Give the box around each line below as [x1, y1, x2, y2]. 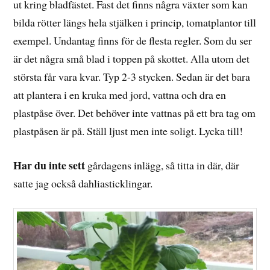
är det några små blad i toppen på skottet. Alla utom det [13, 51, 250, 66]
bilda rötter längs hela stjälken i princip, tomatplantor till [13, 14, 257, 30]
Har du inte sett [13, 157, 86, 173]
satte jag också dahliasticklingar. [13, 175, 153, 190]
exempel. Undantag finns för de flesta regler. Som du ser [13, 33, 253, 48]
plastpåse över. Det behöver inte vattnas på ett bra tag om [13, 105, 256, 120]
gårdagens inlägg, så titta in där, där [85, 157, 240, 172]
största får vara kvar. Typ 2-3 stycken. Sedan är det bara [13, 69, 251, 84]
